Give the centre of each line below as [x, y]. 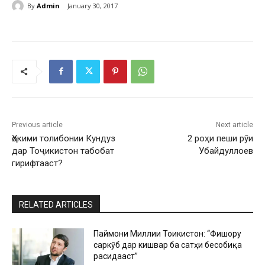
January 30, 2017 [93, 6]
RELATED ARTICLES [56, 204]
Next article [234, 125]
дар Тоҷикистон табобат [63, 151]
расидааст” [116, 256]
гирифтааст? [37, 163]
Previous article [37, 125]
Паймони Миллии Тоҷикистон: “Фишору [168, 233]
